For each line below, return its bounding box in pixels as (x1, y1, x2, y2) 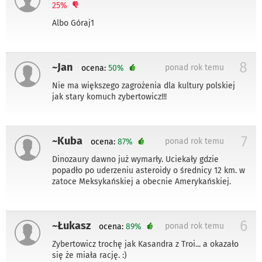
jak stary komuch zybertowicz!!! (52, 91, 167, 102)
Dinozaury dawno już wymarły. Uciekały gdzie (52, 154, 219, 164)
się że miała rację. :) (52, 250, 127, 260)
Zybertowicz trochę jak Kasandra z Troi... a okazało (52, 239, 239, 249)
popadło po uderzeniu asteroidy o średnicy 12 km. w (52, 165, 245, 175)
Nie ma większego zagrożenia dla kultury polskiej (52, 80, 235, 91)
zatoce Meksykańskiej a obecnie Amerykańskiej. (52, 176, 231, 187)
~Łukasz (52, 219, 91, 232)
